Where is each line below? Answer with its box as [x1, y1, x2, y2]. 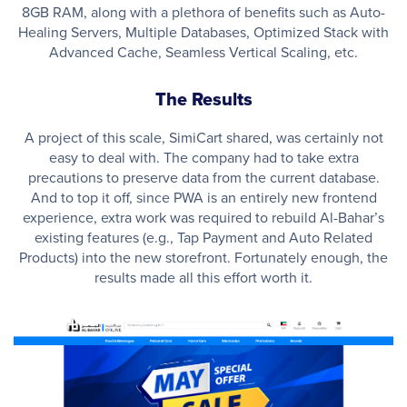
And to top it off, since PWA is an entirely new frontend [30, 186, 377, 207]
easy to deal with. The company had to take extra [48, 146, 359, 167]
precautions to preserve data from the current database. [27, 166, 380, 187]
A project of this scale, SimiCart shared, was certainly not [24, 126, 383, 147]
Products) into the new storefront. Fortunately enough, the [19, 246, 388, 267]
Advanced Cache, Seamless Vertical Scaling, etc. [49, 41, 358, 62]
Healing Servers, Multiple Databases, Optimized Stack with [18, 21, 389, 42]
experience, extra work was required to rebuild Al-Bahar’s [23, 206, 384, 227]
